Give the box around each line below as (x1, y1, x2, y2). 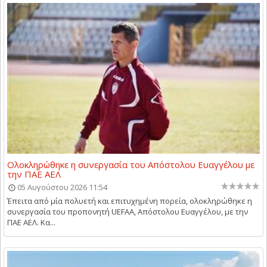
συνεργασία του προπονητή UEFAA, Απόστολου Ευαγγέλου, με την (7, 206, 248, 217)
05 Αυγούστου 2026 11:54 (17, 181, 107, 193)
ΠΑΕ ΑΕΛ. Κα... (7, 216, 55, 228)
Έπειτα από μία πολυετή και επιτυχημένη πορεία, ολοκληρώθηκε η (7, 195, 252, 206)
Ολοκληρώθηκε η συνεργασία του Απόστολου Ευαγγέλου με (7, 158, 254, 170)
